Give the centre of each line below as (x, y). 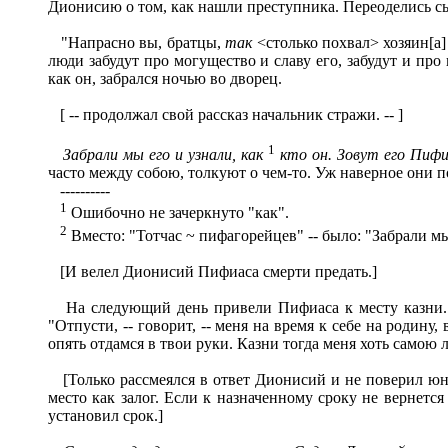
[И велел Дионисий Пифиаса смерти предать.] (212, 271)
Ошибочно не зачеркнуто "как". (178, 213)
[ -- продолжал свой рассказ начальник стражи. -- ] (225, 114)
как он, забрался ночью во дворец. (165, 78)
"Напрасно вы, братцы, (137, 42)
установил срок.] (105, 415)
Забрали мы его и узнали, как (165, 155)
